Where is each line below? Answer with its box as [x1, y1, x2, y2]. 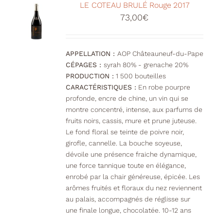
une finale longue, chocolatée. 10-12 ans [65, 206, 191, 215]
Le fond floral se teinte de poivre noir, [65, 128, 184, 136]
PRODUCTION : [65, 72, 114, 80]
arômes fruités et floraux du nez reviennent [65, 184, 202, 192]
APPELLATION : [65, 50, 117, 58]
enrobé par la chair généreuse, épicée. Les [65, 173, 200, 181]
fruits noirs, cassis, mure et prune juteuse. [65, 117, 197, 125]
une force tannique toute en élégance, [65, 162, 186, 170]
